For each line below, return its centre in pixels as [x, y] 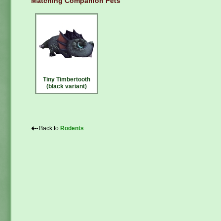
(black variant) [67, 86]
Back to [50, 129]
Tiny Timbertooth [67, 80]
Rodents [72, 129]
